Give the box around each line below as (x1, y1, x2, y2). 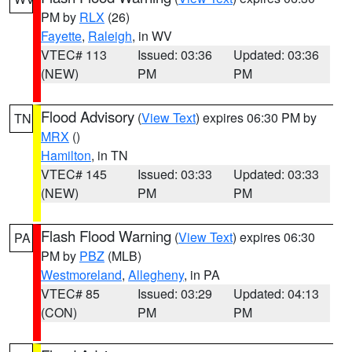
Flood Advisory (41, 106, 134, 126)
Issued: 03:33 (137, 165, 212, 183)
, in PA (184, 266, 220, 284)
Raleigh (88, 27, 132, 45)
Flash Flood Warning (41, 225, 171, 246)
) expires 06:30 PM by (196, 108, 317, 126)
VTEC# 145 (41, 165, 107, 183)
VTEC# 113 (41, 46, 107, 64)
